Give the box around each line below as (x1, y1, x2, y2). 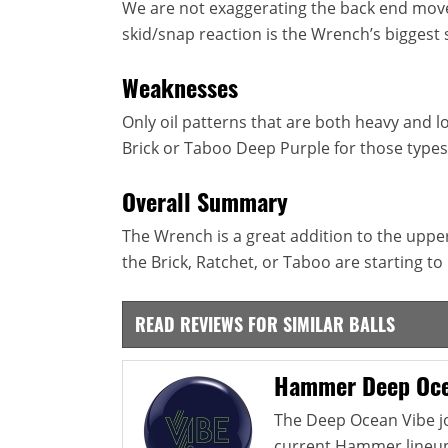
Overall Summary (122, 182, 288, 219)
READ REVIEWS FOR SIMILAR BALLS (135, 310, 395, 337)
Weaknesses (122, 68, 238, 105)
